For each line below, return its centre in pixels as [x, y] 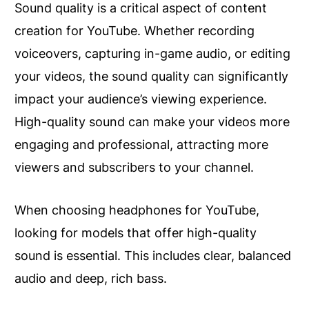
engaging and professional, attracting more [141, 144]
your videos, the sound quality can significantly [151, 76]
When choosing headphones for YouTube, [137, 210]
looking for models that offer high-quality [136, 232]
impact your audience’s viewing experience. [141, 99]
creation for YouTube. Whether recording [134, 30]
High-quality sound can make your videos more [152, 121]
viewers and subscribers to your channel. [134, 167]
